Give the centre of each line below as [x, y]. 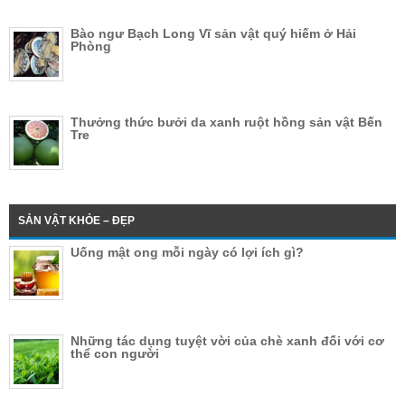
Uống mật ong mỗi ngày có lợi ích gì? [187, 253]
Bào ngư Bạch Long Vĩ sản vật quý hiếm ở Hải [213, 34]
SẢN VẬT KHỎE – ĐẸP [76, 221]
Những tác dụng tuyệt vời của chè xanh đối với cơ [227, 341]
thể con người [115, 354]
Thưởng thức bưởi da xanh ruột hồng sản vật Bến [226, 122]
